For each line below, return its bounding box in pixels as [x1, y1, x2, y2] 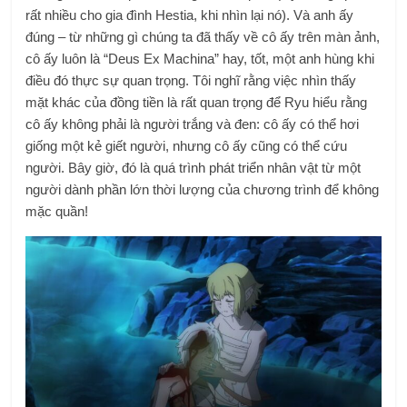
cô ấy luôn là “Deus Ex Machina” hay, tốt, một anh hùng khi [25, 51, 375, 67]
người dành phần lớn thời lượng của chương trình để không [25, 182, 380, 198]
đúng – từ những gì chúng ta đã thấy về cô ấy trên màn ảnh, [25, 29, 381, 45]
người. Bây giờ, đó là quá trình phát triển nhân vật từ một [25, 160, 362, 176]
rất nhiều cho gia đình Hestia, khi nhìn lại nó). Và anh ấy [25, 7, 354, 24]
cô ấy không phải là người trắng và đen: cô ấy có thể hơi [25, 116, 360, 133]
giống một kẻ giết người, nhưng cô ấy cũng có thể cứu [25, 138, 348, 154]
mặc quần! [25, 203, 89, 220]
